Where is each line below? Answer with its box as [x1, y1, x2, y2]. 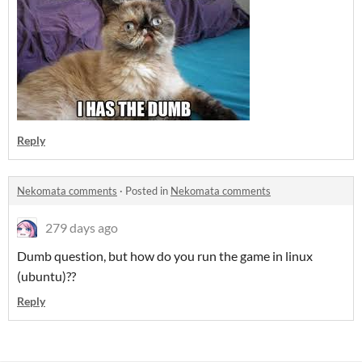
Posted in [125, 184, 170, 197]
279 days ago [45, 220, 118, 235]
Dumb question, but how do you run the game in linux [17, 248, 313, 263]
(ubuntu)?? [17, 268, 78, 284]
